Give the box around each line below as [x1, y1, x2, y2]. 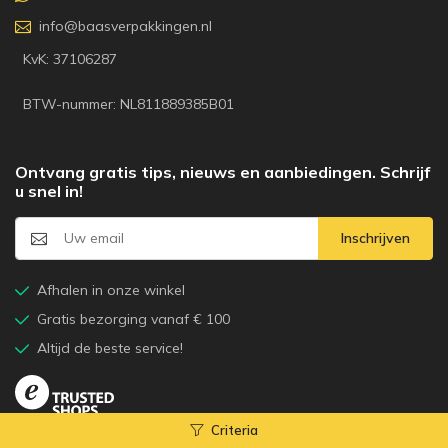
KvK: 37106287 [23, 50, 117, 68]
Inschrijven [341, 229, 410, 247]
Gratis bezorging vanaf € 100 [37, 310, 230, 328]
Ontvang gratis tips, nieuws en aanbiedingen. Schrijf [15, 162, 430, 182]
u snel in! [15, 181, 83, 201]
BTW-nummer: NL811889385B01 [23, 95, 234, 113]
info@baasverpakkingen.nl [39, 17, 212, 35]
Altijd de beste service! [37, 339, 183, 357]
